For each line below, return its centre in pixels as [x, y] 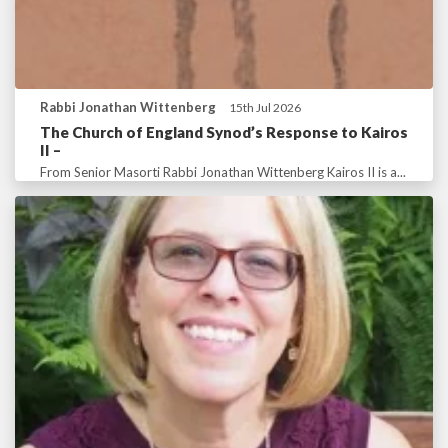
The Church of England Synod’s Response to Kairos [224, 132]
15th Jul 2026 [265, 108]
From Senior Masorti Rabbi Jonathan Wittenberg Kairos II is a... [223, 172]
